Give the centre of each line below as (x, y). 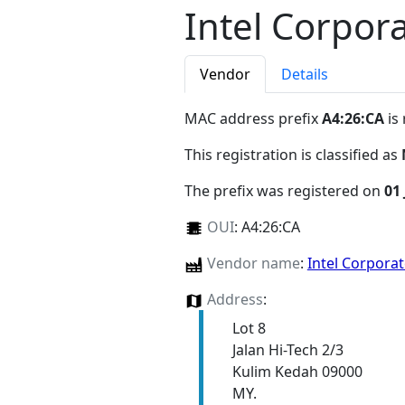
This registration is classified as (293, 155)
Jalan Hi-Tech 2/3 (287, 350)
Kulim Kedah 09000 (297, 372)
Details (305, 75)
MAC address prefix (253, 119)
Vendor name (253, 264)
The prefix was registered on (284, 191)
